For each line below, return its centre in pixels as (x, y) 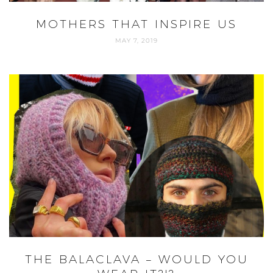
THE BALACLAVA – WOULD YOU (136, 260)
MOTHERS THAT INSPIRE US (136, 24)
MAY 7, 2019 (136, 40)
